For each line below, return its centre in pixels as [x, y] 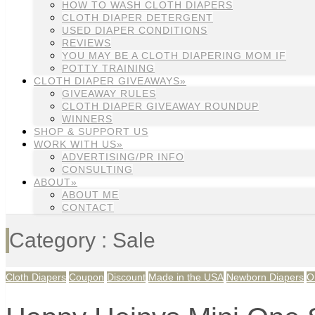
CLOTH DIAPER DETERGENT [137, 18]
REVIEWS [86, 43]
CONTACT [88, 207]
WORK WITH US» [78, 144]
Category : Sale [82, 240]
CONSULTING [97, 169]
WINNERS [87, 119]
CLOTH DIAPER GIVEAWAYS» [110, 81]
